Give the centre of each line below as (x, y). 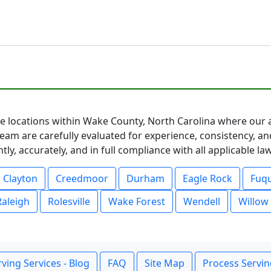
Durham (145, 178)
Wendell (202, 201)
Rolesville (69, 201)
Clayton (20, 178)
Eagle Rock (207, 178)
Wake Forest (137, 201)
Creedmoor (82, 178)
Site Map (165, 263)
